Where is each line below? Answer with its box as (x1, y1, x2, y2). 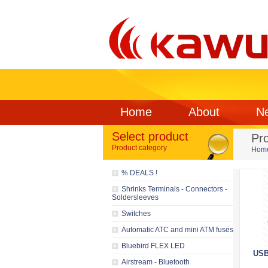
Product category (112, 144, 167, 152)
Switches (121, 209, 151, 218)
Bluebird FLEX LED (121, 242, 185, 250)
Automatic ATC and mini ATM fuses (121, 226, 233, 234)
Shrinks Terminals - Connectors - (121, 185, 227, 193)
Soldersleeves (112, 193, 159, 202)
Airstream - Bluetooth (121, 258, 190, 266)
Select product (112, 130, 188, 143)
